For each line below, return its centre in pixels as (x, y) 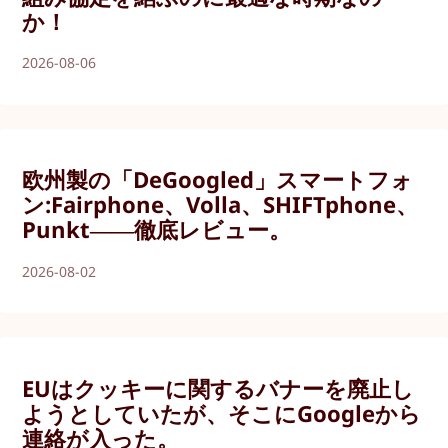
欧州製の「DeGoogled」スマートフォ (218, 179)
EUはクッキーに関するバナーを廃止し (218, 387)
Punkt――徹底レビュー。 (157, 229)
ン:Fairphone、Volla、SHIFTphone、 (220, 204)
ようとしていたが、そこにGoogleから (222, 412)
